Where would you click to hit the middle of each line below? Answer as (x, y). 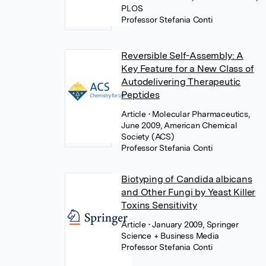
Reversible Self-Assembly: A (183, 56)
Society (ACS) (148, 137)
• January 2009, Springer (194, 224)
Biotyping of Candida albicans (187, 179)
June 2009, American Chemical (179, 125)
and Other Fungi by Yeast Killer (189, 192)
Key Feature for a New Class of (188, 69)
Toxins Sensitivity (159, 205)
